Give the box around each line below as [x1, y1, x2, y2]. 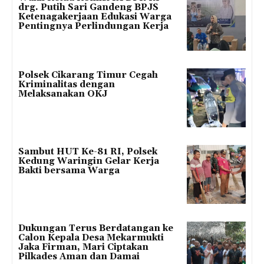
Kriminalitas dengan [18, 78, 115, 90]
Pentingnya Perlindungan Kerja [18, 21, 169, 32]
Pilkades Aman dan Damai [18, 251, 140, 263]
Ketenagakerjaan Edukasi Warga [18, 11, 171, 23]
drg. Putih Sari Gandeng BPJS [18, 2, 159, 14]
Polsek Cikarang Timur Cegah [18, 69, 158, 81]
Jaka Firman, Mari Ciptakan [18, 242, 148, 253]
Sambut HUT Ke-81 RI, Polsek [18, 146, 157, 158]
